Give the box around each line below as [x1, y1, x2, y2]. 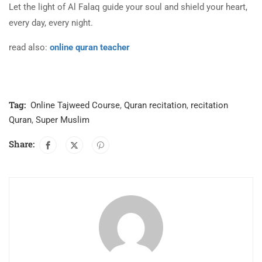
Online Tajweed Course [30, 99, 120, 111]
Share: [9, 137, 35, 150]
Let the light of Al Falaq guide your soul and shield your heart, [9, 1, 247, 12]
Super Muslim [36, 114, 89, 125]
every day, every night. [9, 17, 93, 28]
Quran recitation [124, 99, 187, 111]
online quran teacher [50, 42, 130, 53]
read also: [9, 42, 50, 53]
